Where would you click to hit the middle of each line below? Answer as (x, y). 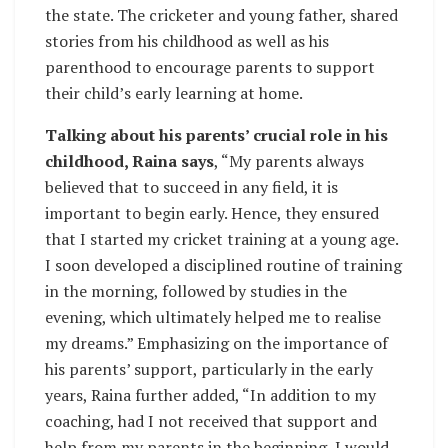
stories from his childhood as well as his (187, 41)
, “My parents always (289, 161)
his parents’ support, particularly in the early (209, 369)
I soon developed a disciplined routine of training (223, 265)
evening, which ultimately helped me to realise (213, 317)
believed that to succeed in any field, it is (191, 187)
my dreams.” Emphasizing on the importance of (216, 343)
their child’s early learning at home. (174, 93)
